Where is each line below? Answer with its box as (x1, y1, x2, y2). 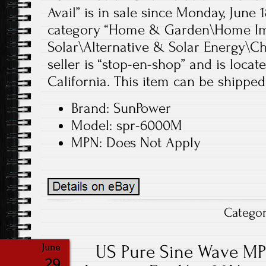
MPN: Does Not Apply (71, 134, 201, 151)
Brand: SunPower (71, 100, 171, 116)
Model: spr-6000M (71, 117, 182, 134)
